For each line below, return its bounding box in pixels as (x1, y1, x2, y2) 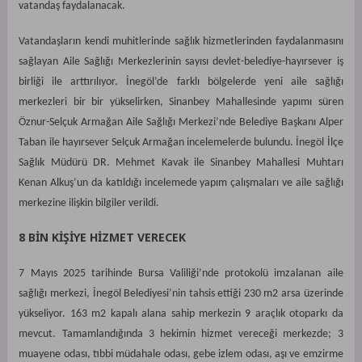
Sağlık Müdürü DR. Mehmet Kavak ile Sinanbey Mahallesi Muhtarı (19, 156, 343, 169)
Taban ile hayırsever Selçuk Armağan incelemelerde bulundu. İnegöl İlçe (19, 136, 343, 149)
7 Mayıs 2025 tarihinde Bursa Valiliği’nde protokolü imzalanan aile (19, 267, 343, 280)
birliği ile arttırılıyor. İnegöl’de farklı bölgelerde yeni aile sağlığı (19, 75, 343, 88)
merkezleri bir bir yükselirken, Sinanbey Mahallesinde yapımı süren (19, 95, 343, 108)
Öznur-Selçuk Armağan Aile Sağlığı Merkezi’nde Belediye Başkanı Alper (19, 116, 343, 128)
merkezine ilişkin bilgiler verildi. (19, 196, 160, 209)
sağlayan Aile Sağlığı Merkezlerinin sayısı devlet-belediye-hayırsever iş (19, 55, 343, 68)
